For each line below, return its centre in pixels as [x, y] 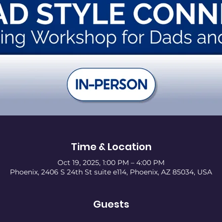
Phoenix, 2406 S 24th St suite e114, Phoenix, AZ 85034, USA [111, 172]
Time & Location [111, 146]
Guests [111, 204]
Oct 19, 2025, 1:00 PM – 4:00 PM [111, 162]
